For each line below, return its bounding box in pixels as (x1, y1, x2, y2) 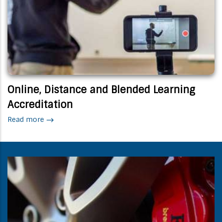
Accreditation (7, 98, 73, 111)
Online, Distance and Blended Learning (7, 83, 195, 96)
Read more (7, 114, 44, 124)
